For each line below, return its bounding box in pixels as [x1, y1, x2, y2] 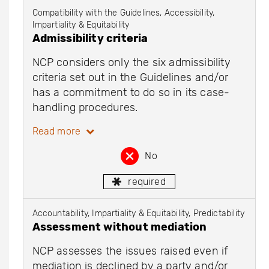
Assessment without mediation [32, 220, 207, 234]
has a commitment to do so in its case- [32, 85, 230, 99]
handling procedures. [32, 100, 138, 114]
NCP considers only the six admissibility [32, 55, 231, 69]
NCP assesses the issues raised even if [32, 244, 228, 258]
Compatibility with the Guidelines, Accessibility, [32, 7, 215, 18]
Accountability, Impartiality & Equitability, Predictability [32, 208, 245, 219]
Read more [32, 125, 83, 137]
